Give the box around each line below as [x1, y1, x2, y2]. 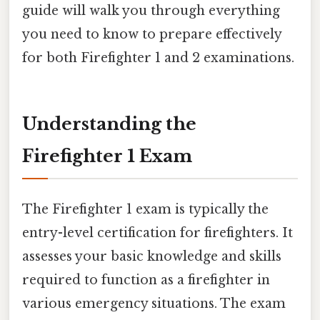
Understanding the [22, 113, 196, 134]
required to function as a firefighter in [22, 271, 270, 288]
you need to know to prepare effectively [22, 26, 281, 42]
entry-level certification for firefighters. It [22, 224, 293, 241]
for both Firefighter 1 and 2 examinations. [22, 49, 294, 66]
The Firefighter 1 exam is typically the [22, 201, 269, 217]
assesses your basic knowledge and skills [22, 248, 281, 264]
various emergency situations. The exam [22, 295, 286, 311]
